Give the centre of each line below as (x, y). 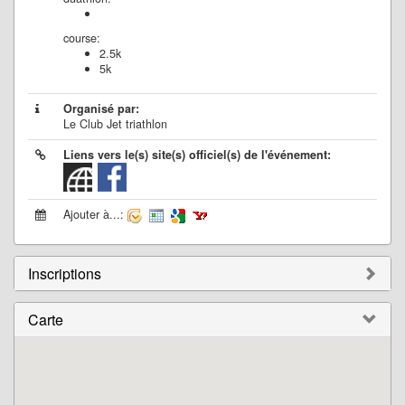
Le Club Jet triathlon (115, 124)
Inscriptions (65, 273)
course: (82, 38)
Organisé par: (101, 108)
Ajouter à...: (95, 214)
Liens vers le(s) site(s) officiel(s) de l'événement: (197, 155)
